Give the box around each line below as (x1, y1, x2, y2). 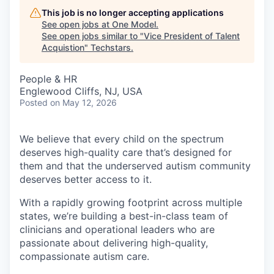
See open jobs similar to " (42, 31, 144, 41)
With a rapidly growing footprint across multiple (20, 196, 242, 209)
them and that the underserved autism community (20, 160, 251, 172)
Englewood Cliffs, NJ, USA (20, 85, 143, 97)
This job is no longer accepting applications (42, 7, 224, 18)
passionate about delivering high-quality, (20, 237, 208, 249)
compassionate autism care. (20, 250, 149, 262)
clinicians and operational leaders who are (20, 223, 215, 235)
